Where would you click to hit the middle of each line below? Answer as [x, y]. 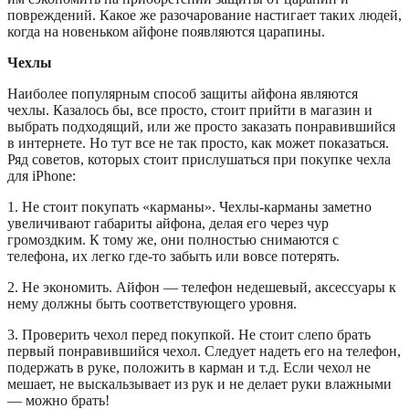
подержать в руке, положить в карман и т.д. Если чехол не [189, 367]
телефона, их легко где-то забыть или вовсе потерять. [173, 256]
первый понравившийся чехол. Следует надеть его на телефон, [204, 351]
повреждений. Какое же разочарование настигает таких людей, [204, 15]
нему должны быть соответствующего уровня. [152, 303]
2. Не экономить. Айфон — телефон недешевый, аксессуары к [202, 287]
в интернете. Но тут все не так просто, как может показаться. [198, 142]
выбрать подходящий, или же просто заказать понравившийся [201, 126]
